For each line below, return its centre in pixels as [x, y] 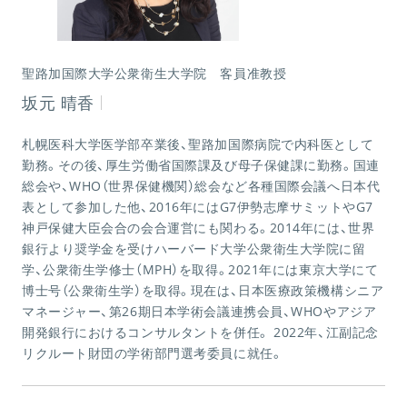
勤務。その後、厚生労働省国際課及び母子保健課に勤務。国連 [201, 165]
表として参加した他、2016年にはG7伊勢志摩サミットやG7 [198, 207]
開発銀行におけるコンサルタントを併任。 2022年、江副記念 [200, 333]
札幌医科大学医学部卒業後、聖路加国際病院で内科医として [198, 144]
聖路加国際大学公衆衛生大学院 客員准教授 [154, 74]
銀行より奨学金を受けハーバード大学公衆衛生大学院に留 [194, 249]
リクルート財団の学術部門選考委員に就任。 [153, 353]
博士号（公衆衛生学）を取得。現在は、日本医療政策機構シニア [203, 291]
